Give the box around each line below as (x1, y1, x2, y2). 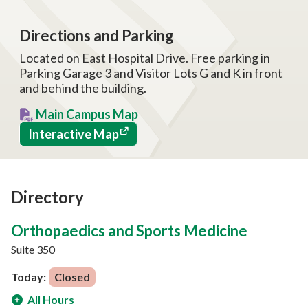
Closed (54, 269, 90, 283)
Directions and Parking (19, 25, 174, 45)
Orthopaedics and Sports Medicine (11, 221, 247, 240)
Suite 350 (11, 242, 55, 256)
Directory (11, 186, 84, 207)
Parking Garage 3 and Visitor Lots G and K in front (19, 65, 283, 80)
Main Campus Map (36, 106, 138, 122)
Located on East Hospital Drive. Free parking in (19, 49, 270, 65)
